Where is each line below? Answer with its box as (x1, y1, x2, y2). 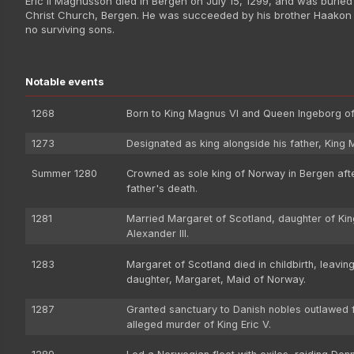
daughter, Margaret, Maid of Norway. (126, 273, 306, 285)
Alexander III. (126, 228, 189, 240)
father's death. (126, 183, 198, 195)
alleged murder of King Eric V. (126, 318, 271, 330)
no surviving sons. (25, 22, 115, 36)
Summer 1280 (32, 168, 97, 180)
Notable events (25, 74, 104, 88)
